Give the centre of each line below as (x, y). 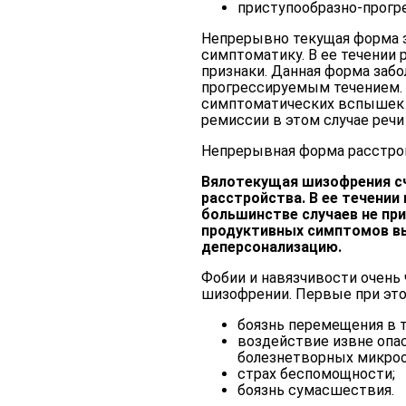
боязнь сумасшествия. (316, 390)
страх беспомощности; (316, 373)
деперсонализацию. (271, 246)
